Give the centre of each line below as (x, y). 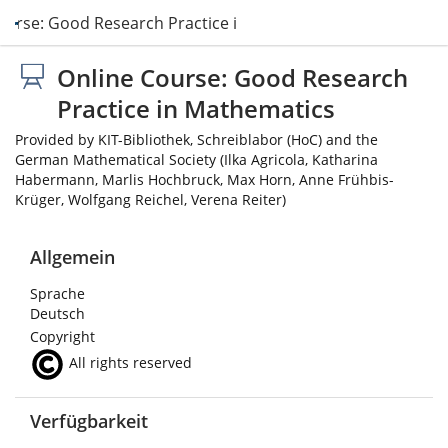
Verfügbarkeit (89, 421)
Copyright (62, 336)
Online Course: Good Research (232, 77)
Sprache (57, 293)
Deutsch (57, 313)
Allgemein (72, 257)
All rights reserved (128, 363)
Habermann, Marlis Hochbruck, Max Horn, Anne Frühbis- (204, 179)
